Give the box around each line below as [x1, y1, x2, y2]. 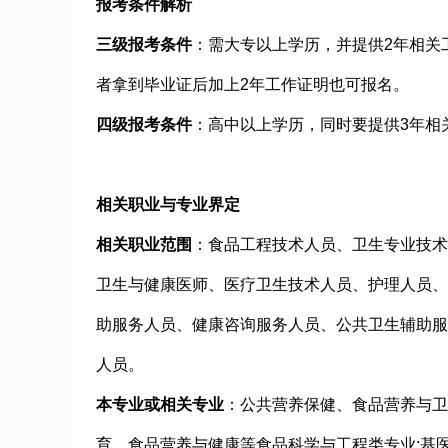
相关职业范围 [96, 235, 192, 253]
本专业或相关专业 [96, 395, 224, 413]
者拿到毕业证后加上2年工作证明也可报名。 [96, 75, 409, 93]
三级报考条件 [96, 35, 192, 53]
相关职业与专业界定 [96, 195, 240, 213]
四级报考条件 [96, 115, 192, 133]
